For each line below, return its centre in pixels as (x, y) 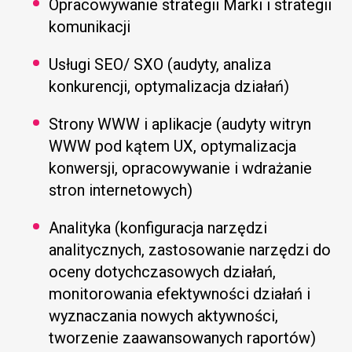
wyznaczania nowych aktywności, (164, 315)
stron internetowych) (121, 190)
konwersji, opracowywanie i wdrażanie (181, 168)
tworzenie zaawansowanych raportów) (183, 337)
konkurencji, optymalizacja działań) (169, 86)
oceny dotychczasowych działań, (163, 271)
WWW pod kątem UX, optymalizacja (173, 146)
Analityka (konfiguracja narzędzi (158, 227)
